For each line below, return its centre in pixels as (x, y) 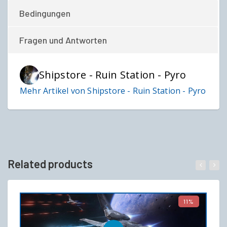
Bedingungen (45, 13)
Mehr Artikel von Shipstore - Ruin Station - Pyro (113, 90)
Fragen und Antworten (63, 40)
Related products (50, 163)
